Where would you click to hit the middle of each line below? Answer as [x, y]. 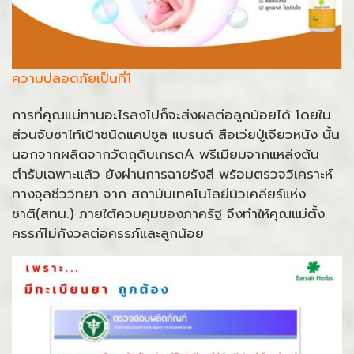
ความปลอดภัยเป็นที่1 [72, 78]
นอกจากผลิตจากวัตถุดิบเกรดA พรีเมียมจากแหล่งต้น [166, 154]
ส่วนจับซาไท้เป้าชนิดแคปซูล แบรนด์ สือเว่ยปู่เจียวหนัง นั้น [176, 134]
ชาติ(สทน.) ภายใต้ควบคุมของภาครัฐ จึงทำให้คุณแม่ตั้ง [168, 213]
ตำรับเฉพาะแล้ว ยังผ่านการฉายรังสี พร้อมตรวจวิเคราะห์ [172, 173]
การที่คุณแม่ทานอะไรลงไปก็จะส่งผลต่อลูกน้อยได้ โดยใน [171, 114]
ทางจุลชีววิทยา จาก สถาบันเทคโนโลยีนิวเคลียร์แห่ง [159, 193]
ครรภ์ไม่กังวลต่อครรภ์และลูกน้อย [108, 233]
